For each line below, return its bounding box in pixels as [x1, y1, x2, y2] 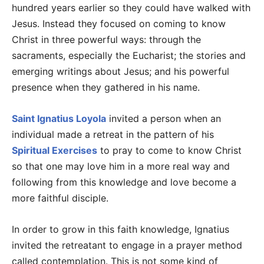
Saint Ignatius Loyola [12, 113, 106, 124]
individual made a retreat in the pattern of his [12, 128, 214, 140]
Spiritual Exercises [12, 144, 97, 156]
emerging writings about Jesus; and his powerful [12, 65, 229, 77]
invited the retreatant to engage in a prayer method [12, 239, 242, 251]
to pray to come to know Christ [97, 144, 242, 156]
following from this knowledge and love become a [12, 176, 236, 188]
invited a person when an [106, 113, 221, 124]
